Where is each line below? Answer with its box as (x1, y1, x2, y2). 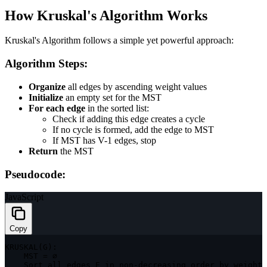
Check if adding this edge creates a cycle (52, 113, 205, 124)
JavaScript (5, 192, 44, 203)
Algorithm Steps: (5, 57, 88, 70)
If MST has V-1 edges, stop (52, 135, 156, 145)
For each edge (29, 103, 85, 113)
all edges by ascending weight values (68, 81, 207, 92)
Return (29, 145, 58, 156)
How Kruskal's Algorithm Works (5, 7, 207, 23)
